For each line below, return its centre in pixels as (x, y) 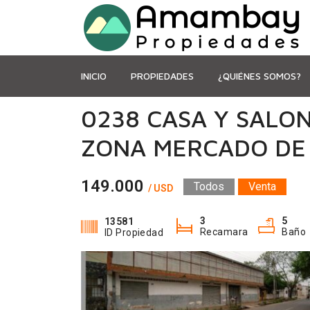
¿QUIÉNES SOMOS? (259, 76)
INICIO (94, 76)
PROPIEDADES (162, 76)
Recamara (224, 232)
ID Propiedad (134, 232)
